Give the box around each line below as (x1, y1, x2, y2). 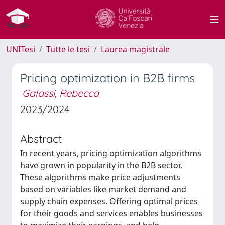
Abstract (20, 132, 62, 145)
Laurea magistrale (101, 44, 170, 55)
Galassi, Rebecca (22, 87, 99, 99)
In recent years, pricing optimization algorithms (20, 148, 201, 159)
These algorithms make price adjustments (20, 172, 180, 183)
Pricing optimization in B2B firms (20, 71, 195, 85)
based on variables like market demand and (20, 184, 186, 195)
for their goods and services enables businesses (20, 208, 203, 219)
